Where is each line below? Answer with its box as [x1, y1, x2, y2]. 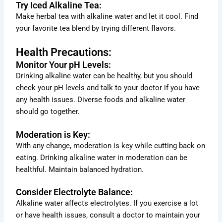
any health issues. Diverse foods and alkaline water [16, 95, 186, 105]
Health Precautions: [16, 46, 112, 59]
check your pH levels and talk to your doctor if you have [16, 83, 200, 93]
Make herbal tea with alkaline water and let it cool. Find [16, 12, 199, 21]
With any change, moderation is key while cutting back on [16, 141, 206, 150]
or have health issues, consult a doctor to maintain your [16, 211, 201, 220]
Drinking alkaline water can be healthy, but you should [16, 71, 193, 81]
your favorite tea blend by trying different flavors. [16, 24, 176, 33]
